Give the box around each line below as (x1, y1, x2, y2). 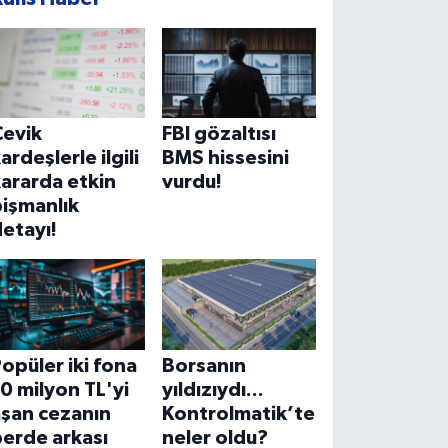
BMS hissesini (161, 148, 289, 169)
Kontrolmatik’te (161, 404, 315, 425)
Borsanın (161, 356, 246, 377)
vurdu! (161, 172, 222, 193)
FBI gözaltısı (161, 124, 276, 145)
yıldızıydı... (161, 380, 264, 401)
